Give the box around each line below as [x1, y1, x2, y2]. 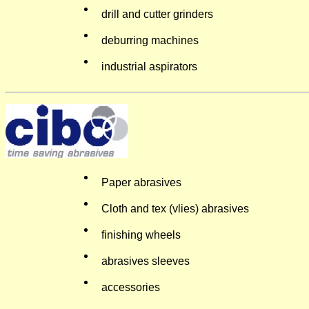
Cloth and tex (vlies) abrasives [101, 203, 249, 215]
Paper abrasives [101, 177, 181, 188]
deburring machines [101, 34, 199, 46]
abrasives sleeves [101, 255, 190, 267]
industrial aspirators [101, 61, 197, 72]
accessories [101, 281, 160, 293]
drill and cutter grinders [101, 8, 213, 20]
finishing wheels [101, 229, 181, 241]
